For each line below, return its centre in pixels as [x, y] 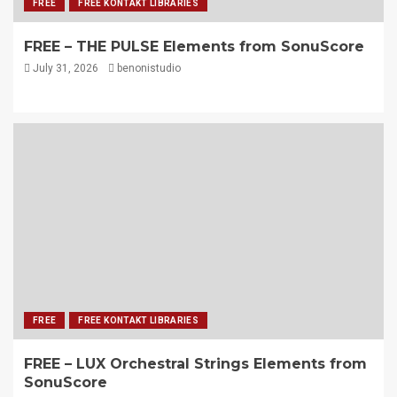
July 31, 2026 [64, 69]
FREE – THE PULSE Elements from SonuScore [194, 47]
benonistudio [149, 69]
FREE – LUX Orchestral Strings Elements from [195, 364]
